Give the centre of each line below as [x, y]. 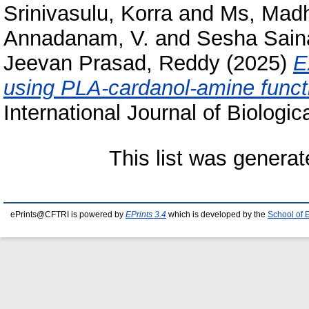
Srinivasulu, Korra [88, 14]
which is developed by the [217, 215]
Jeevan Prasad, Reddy [112, 63]
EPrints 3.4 [146, 215]
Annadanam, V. [76, 39]
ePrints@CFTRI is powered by [68, 215]
